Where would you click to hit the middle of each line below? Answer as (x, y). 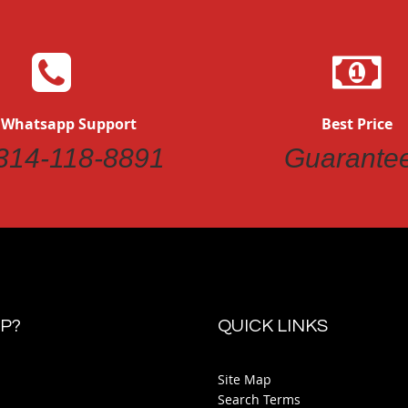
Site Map (245, 379)
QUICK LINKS (273, 326)
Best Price (357, 124)
